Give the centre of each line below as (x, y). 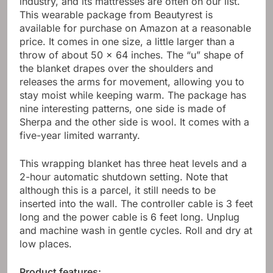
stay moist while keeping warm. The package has (133, 95)
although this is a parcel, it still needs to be (118, 190)
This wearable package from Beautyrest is (116, 14)
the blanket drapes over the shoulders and (116, 68)
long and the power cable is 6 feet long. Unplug (129, 217)
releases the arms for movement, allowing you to (132, 81)
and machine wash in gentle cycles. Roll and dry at (136, 230)
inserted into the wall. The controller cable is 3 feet (136, 203)
